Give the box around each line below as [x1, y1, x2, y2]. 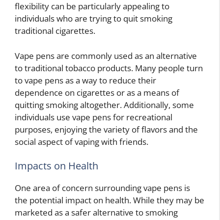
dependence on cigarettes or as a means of [15, 86, 179, 98]
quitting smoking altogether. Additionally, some [15, 99, 194, 110]
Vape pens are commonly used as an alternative [15, 50, 197, 61]
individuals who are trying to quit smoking [15, 13, 172, 25]
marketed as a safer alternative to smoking [15, 207, 178, 219]
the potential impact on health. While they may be [15, 194, 204, 206]
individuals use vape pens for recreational [15, 111, 172, 123]
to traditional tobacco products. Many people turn [15, 62, 203, 74]
